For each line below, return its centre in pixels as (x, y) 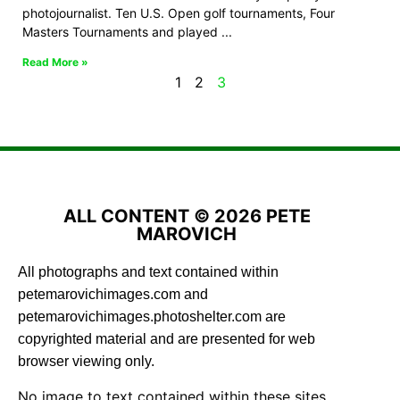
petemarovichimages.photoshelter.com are (152, 317)
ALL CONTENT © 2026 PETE (187, 217)
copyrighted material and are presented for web (167, 339)
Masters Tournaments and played (120, 32)
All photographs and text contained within (148, 272)
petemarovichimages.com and (113, 295)
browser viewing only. (86, 362)
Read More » (55, 62)
